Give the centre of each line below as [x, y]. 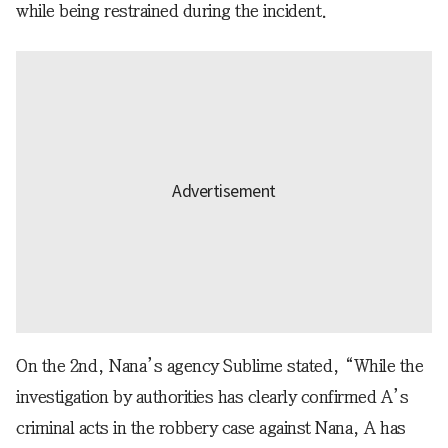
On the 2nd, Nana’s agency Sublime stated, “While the [219, 365]
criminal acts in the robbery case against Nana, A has [211, 427]
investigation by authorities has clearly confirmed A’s [212, 396]
